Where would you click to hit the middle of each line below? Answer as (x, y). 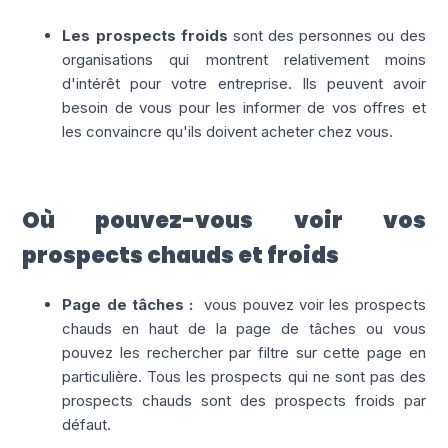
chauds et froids (243, 255)
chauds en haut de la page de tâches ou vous (244, 328)
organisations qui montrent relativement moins (244, 59)
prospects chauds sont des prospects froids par (244, 400)
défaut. (87, 424)
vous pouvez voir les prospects (315, 304)
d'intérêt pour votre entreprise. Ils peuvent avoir (244, 83)
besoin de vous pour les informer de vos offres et (244, 107)
